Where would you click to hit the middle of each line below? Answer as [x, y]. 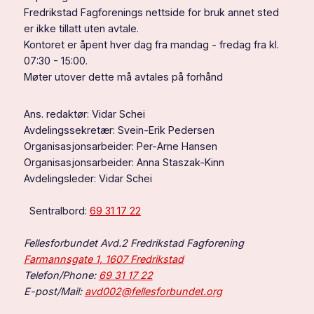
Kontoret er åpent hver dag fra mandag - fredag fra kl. [151, 45]
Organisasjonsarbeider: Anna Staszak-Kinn [124, 163]
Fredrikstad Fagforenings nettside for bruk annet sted [151, 13]
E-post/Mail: [54, 292]
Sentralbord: [56, 211]
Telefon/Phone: [61, 275]
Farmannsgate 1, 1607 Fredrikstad [103, 259]
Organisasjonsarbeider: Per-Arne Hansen [120, 146]
